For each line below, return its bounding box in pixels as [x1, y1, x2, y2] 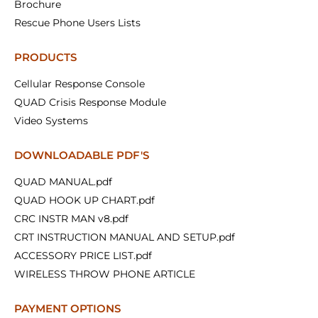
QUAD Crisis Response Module [14, 96, 166, 109]
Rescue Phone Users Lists [14, 16, 141, 30]
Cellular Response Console [14, 77, 145, 91]
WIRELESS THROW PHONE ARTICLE [14, 268, 195, 281]
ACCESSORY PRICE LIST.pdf [14, 249, 152, 263]
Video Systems [14, 114, 88, 128]
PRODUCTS [14, 50, 77, 65]
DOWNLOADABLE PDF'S [14, 148, 149, 163]
